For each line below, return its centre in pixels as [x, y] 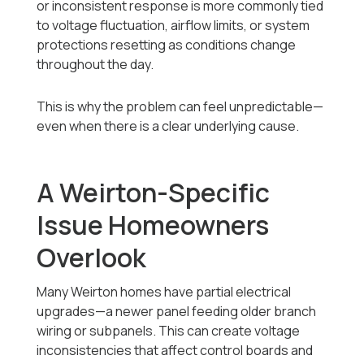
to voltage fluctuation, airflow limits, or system [173, 26]
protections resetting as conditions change [167, 45]
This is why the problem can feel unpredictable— [180, 107]
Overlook [92, 258]
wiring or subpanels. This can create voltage [169, 331]
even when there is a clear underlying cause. [168, 126]
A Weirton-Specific [154, 193]
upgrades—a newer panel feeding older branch [177, 312]
